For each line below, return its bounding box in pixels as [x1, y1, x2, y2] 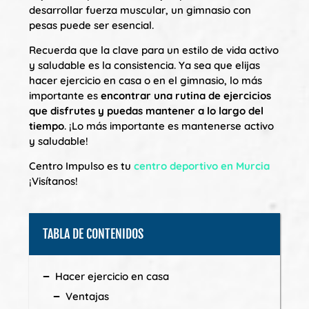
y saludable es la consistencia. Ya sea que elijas [29, 58, 260, 72]
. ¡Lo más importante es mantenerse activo [64, 119, 274, 132]
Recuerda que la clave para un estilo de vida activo [29, 43, 279, 57]
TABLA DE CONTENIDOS [43, 226, 143, 241]
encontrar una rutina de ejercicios [101, 88, 271, 102]
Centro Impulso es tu [29, 159, 134, 173]
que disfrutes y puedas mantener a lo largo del [29, 103, 263, 117]
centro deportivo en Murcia [134, 159, 270, 173]
